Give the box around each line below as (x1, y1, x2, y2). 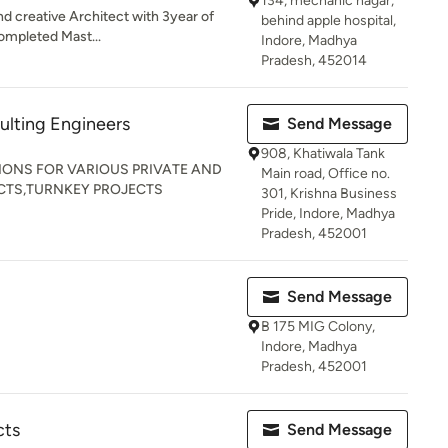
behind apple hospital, (261, 12, 396, 29)
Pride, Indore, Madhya (261, 205, 395, 222)
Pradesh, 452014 (261, 52, 367, 69)
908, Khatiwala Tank (261, 145, 385, 162)
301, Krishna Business (261, 185, 397, 202)
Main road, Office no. (261, 165, 390, 182)
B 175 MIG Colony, (261, 318, 375, 335)
